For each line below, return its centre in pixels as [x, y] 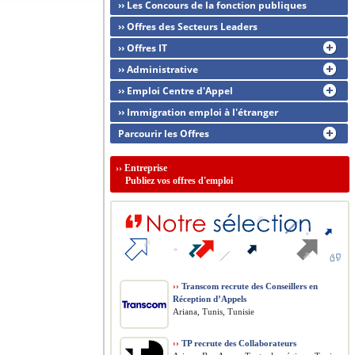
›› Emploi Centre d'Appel [176, 91]
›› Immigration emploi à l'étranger [198, 112]
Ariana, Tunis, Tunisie [214, 311]
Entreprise [146, 168]
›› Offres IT [143, 48]
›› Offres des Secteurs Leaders [188, 27]
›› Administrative [158, 69]
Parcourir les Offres [164, 134]
